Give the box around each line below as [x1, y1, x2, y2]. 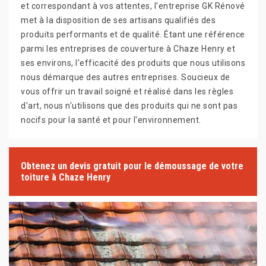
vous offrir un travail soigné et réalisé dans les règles [21, 87, 233, 97]
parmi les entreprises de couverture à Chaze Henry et [21, 44, 235, 54]
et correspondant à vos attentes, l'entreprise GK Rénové [21, 1, 245, 11]
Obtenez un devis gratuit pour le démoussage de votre [21, 160, 243, 172]
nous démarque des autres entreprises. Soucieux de [21, 72, 230, 83]
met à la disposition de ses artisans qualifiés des [21, 15, 216, 26]
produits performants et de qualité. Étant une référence [21, 30, 245, 40]
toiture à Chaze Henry [21, 172, 110, 183]
